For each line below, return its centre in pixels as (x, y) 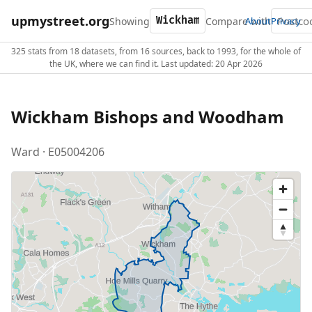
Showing (130, 21)
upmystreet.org (60, 21)
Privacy (286, 21)
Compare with (238, 21)
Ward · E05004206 (58, 151)
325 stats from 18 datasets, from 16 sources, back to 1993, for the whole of (156, 51)
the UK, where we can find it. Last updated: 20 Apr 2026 (156, 64)
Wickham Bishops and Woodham (148, 116)
